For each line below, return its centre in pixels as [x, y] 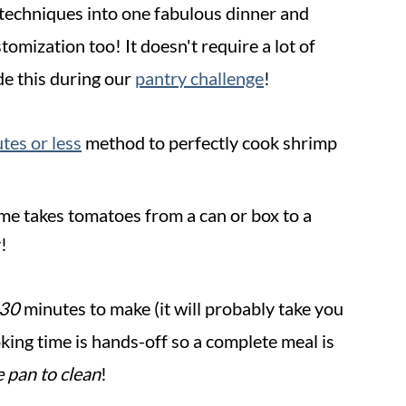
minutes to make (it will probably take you [182, 308]
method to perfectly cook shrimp [209, 142]
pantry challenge [199, 78]
